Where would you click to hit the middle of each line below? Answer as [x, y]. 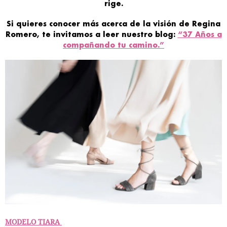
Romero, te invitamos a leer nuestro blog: [91, 34]
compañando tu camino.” [113, 45]
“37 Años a [200, 34]
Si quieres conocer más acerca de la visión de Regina [113, 24]
